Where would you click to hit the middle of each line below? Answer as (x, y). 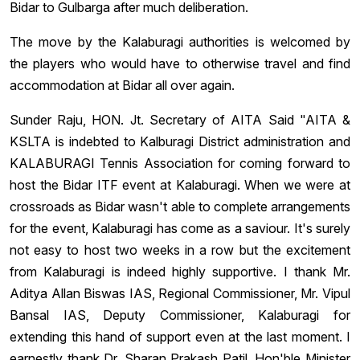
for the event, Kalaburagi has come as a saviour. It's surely (180, 228)
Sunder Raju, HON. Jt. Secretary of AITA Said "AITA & (180, 119)
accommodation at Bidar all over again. (122, 85)
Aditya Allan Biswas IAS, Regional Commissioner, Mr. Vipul (180, 293)
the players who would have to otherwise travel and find (180, 63)
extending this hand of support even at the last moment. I (180, 336)
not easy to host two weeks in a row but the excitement (180, 250)
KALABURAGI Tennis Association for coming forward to (180, 163)
